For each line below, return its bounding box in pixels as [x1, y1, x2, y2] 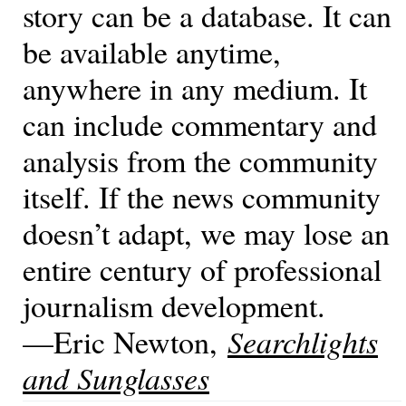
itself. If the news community [23, 176, 381, 218]
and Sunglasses [23, 357, 209, 399]
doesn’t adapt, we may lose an [23, 212, 390, 255]
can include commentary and [23, 103, 377, 146]
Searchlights [227, 321, 378, 362]
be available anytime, [23, 31, 281, 73]
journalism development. [23, 285, 325, 327]
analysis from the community [23, 140, 378, 182]
